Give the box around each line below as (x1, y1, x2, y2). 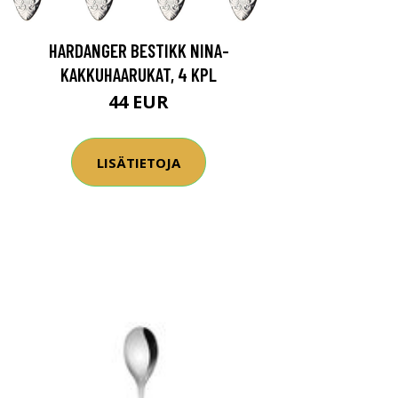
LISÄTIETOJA (97, 153, 180, 171)
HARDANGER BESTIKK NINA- (48, 39, 229, 61)
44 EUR (108, 90, 169, 114)
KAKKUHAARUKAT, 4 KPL (60, 63, 217, 85)
